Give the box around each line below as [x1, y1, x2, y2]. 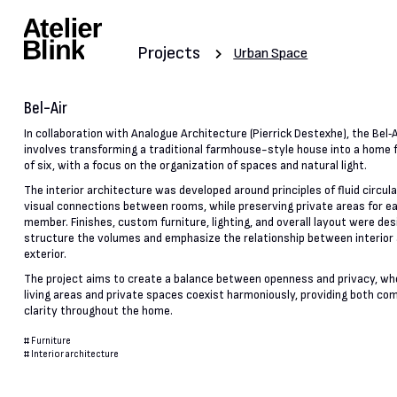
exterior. [23, 247, 66, 262]
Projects [137, 42, 201, 64]
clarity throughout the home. [23, 304, 173, 319]
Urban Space [233, 44, 308, 63]
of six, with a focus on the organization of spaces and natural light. [23, 159, 367, 174]
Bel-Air [23, 97, 67, 119]
